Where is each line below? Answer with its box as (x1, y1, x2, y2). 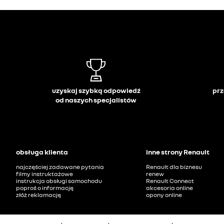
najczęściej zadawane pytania (16, 163, 104, 170)
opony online (146, 191, 182, 198)
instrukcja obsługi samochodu (16, 177, 102, 184)
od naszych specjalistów (55, 95, 136, 104)
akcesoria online (146, 184, 193, 191)
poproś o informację (16, 184, 73, 191)
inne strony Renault (146, 147, 209, 156)
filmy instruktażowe (16, 170, 73, 177)
